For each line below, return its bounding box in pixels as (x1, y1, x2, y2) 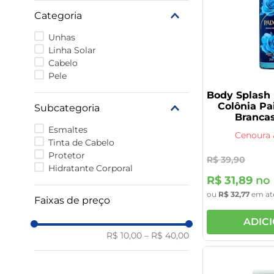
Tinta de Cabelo (48, 137, 114, 149)
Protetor (48, 150, 85, 161)
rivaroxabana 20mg (199, 21, 270, 32)
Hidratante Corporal (48, 163, 133, 174)
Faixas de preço (34, 194, 110, 207)
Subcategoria (34, 102, 100, 114)
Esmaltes (48, 124, 87, 136)
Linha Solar (48, 45, 96, 56)
